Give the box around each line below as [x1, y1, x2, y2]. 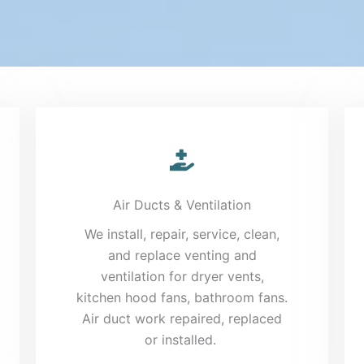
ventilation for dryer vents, [100, 267, 264, 284]
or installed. [144, 331, 220, 348]
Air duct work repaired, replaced [82, 310, 282, 327]
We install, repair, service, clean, [84, 225, 279, 242]
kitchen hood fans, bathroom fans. [76, 288, 288, 305]
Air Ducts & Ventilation [113, 196, 251, 213]
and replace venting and [107, 246, 257, 263]
